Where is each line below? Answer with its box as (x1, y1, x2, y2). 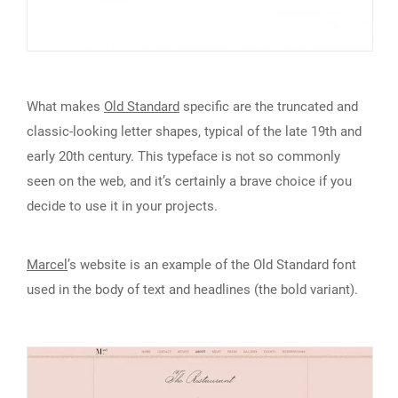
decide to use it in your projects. (27, 197, 218, 214)
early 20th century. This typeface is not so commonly (27, 147, 340, 164)
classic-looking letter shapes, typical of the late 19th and (27, 123, 362, 139)
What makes (27, 98, 104, 115)
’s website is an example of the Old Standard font (68, 256, 356, 273)
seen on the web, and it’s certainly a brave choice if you (27, 172, 352, 189)
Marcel (27, 256, 68, 273)
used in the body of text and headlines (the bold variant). (27, 281, 358, 298)
